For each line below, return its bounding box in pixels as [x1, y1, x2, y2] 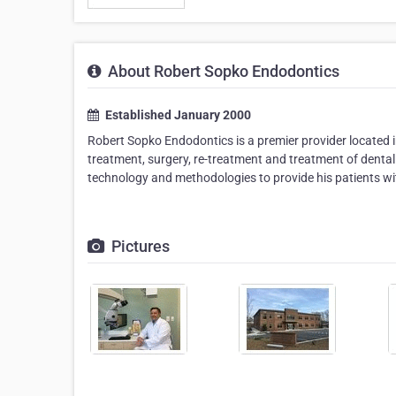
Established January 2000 [103, 108, 251, 122]
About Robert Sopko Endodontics [104, 62, 339, 80]
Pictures [108, 237, 170, 255]
